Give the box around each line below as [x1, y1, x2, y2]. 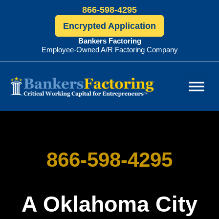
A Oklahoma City [22, 191, 197, 217]
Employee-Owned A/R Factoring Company [41, 45, 178, 54]
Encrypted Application [63, 21, 156, 31]
